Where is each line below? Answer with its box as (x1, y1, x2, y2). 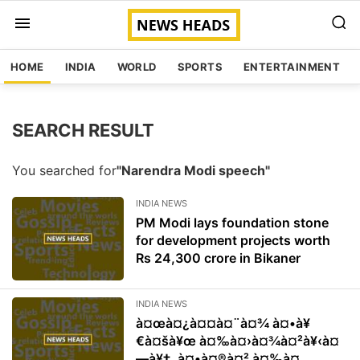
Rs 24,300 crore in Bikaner (136, 249, 301, 266)
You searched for (12, 162, 117, 179)
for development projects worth (136, 231, 331, 248)
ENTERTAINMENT (243, 60, 341, 73)
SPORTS (177, 60, 223, 73)
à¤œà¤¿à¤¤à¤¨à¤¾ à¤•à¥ (136, 315, 311, 332)
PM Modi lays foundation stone (136, 214, 329, 231)
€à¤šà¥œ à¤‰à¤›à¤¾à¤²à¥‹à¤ (136, 333, 340, 350)
